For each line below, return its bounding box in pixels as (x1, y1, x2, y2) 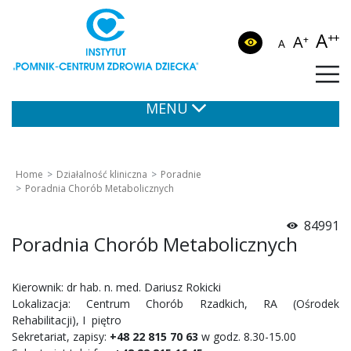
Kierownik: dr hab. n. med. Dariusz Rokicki (12, 280, 221, 295)
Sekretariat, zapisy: (12, 329, 107, 344)
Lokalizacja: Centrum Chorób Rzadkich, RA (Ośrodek (12, 296, 339, 311)
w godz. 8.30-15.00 (198, 329, 299, 344)
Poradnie (161, 168, 201, 181)
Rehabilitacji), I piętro (12, 313, 121, 327)
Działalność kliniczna (56, 168, 147, 181)
